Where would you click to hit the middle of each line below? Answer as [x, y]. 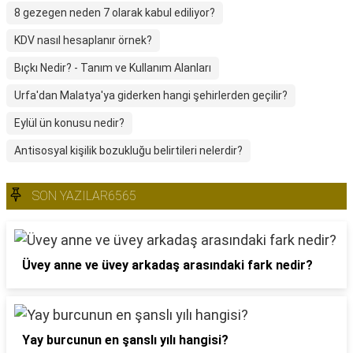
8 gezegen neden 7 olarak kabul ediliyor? [115, 13]
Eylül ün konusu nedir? [69, 123]
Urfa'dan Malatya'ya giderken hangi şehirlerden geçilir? [151, 95]
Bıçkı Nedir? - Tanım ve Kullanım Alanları [113, 68]
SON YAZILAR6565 [84, 196]
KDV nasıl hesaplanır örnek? [83, 40]
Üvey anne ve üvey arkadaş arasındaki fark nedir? [167, 265]
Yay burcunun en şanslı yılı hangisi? [125, 340]
